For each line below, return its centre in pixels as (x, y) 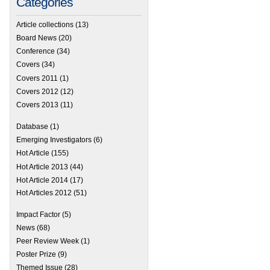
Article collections (45, 25)
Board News (36, 38)
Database (32, 126)
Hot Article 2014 (42, 180)
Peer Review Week (48, 241)
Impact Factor (38, 215)
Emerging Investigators (54, 140)
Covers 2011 (37, 79)
